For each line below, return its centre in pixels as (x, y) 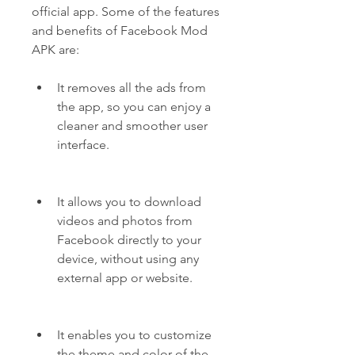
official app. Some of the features (126, 11)
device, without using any (128, 259)
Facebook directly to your (129, 240)
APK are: (55, 50)
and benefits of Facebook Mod (120, 31)
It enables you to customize (134, 335)
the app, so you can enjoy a (134, 107)
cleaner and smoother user (132, 126)
